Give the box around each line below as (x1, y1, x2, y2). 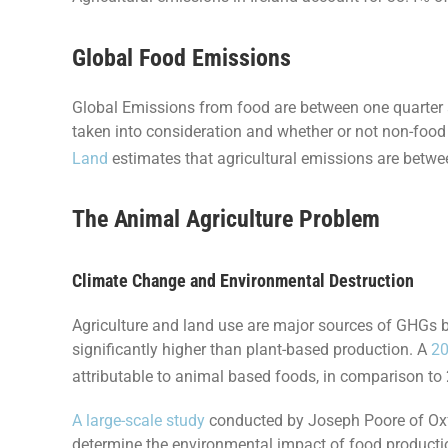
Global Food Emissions (71, 43, 291, 72)
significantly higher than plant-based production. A (71, 339, 431, 359)
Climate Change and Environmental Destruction (71, 269, 414, 291)
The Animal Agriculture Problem (71, 204, 380, 233)
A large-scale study (71, 411, 205, 431)
